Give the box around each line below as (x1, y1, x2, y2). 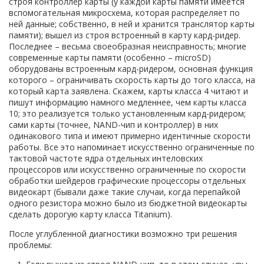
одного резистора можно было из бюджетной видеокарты (9, 197, 247, 209)
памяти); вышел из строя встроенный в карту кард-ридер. (9, 29, 240, 41)
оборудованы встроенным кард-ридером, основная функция (9, 62, 253, 74)
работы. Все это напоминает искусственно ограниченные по (9, 141, 255, 153)
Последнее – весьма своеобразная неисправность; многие (9, 40, 246, 52)
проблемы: (9, 239, 52, 250)
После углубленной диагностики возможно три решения (9, 227, 237, 239)
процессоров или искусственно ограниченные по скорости (9, 163, 246, 175)
